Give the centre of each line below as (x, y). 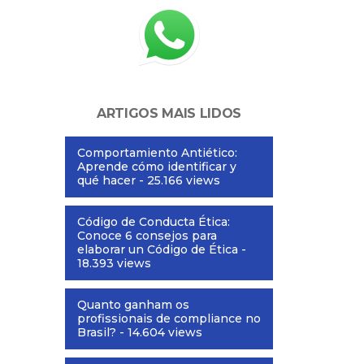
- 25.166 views (178, 181)
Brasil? (97, 333)
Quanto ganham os (133, 305)
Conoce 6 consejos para (147, 236)
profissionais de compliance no (169, 319)
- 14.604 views (159, 333)
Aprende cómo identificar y (157, 167)
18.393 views (114, 264)
